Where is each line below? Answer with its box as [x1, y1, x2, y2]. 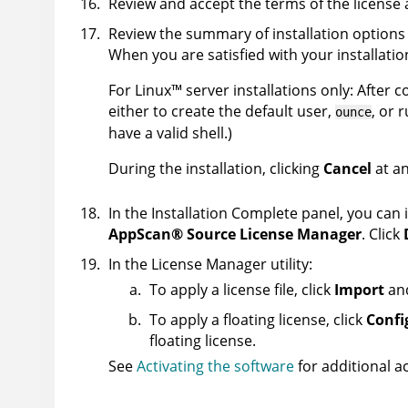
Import [334, 280, 384, 301]
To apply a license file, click [149, 280, 334, 301]
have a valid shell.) [108, 123, 232, 144]
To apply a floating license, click [149, 310, 366, 331]
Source [183, 224, 236, 245]
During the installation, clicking [108, 158, 323, 179]
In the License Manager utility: [108, 254, 312, 275]
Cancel [323, 158, 372, 179]
